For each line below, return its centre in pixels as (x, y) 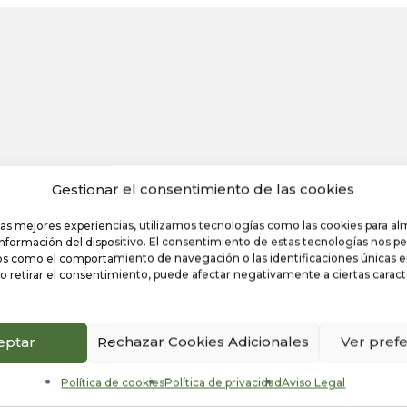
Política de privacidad (223, 382)
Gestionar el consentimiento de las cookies (203, 189)
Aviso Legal (314, 382)
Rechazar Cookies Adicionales (203, 342)
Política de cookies (113, 382)
